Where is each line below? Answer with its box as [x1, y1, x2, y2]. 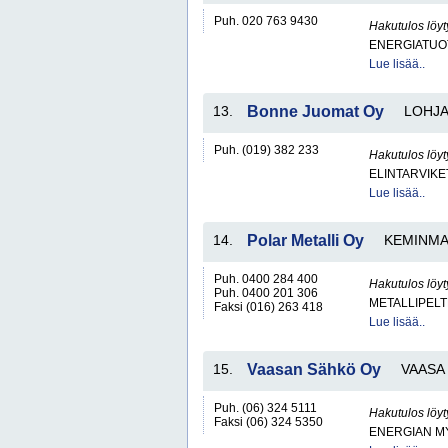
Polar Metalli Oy [247, 232, 364, 249]
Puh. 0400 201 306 [214, 286, 318, 300]
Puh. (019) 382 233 [214, 143, 319, 157]
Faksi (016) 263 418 [214, 300, 323, 314]
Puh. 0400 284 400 [214, 272, 318, 286]
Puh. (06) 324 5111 [214, 401, 317, 415]
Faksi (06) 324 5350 [214, 415, 323, 429]
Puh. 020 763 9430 [214, 14, 318, 28]
